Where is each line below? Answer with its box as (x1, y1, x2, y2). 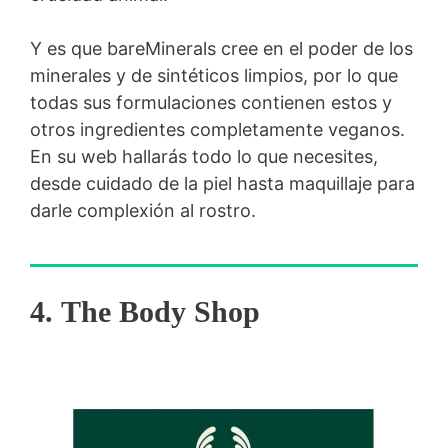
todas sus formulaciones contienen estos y (30, 91, 392, 113)
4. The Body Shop (30, 294, 260, 328)
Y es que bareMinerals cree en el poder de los (30, 37, 413, 59)
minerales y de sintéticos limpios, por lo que (30, 64, 398, 86)
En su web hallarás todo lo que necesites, (30, 145, 378, 167)
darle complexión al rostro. (30, 199, 256, 221)
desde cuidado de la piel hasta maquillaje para (30, 172, 415, 194)
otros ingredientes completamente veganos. (30, 118, 405, 140)
